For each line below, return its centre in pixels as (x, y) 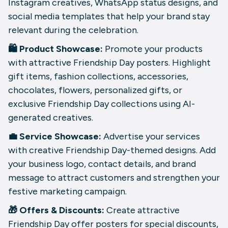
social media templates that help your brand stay (109, 16)
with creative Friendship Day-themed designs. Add (112, 150)
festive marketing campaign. (67, 191)
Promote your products (153, 49)
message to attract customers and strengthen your (114, 177)
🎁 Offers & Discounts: (57, 210)
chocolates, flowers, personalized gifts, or (95, 90)
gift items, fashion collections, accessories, (98, 76)
